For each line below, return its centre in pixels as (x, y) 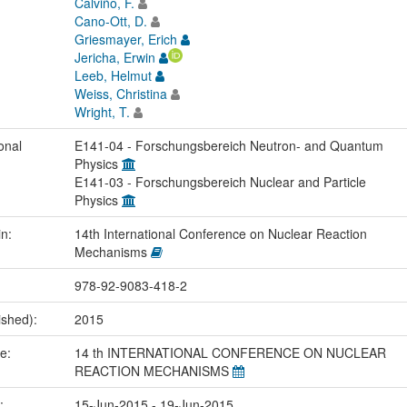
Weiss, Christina (120, 94)
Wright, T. (102, 112)
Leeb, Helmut (113, 76)
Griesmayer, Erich (125, 40)
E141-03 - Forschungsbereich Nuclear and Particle (220, 182)
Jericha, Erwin (114, 58)
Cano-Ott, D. (110, 21)
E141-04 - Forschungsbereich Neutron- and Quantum (228, 146)
